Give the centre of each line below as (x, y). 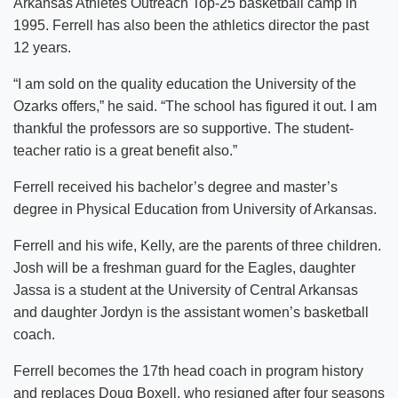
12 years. (42, 47)
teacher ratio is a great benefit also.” (125, 150)
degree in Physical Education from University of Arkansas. (195, 209)
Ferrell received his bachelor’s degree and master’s (175, 187)
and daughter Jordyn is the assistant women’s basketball (191, 312)
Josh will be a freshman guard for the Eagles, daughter (184, 267)
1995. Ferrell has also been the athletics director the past (191, 25)
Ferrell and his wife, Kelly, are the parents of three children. (197, 245)
